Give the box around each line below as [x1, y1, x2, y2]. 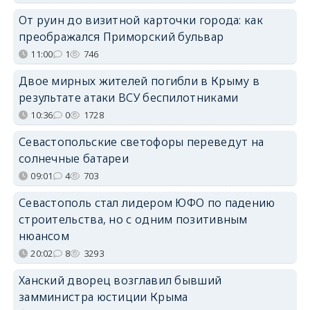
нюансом [18, 228, 70, 244]
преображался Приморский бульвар [18, 28, 224, 44]
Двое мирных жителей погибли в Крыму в [18, 73, 260, 89]
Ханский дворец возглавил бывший [18, 272, 222, 288]
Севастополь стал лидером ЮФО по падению [18, 194, 275, 210]
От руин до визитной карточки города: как [18, 12, 263, 28]
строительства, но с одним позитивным [18, 211, 248, 227]
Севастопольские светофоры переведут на [18, 134, 264, 149]
